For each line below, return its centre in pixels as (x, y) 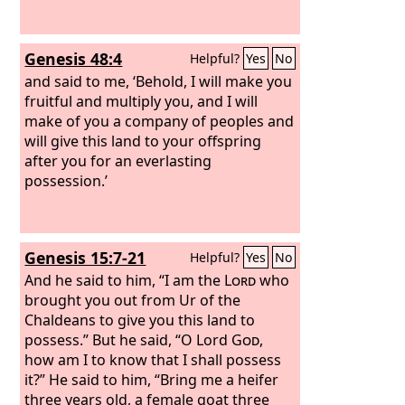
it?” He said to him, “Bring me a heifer (152, 379)
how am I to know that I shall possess (153, 359)
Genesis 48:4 (74, 59)
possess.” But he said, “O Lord (128, 339)
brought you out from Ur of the (133, 300)
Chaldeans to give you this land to (140, 320)
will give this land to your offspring (143, 141)
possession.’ (66, 180)
